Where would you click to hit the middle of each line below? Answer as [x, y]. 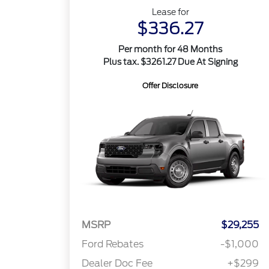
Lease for [170, 12]
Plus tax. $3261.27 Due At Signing [170, 62]
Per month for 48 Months [171, 49]
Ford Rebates [113, 244]
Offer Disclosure [171, 86]
